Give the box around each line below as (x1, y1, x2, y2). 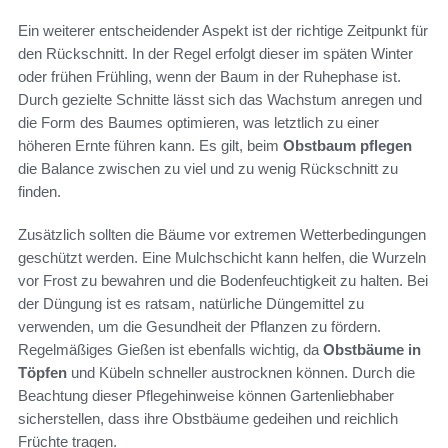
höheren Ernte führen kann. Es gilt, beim (18, 137, 283, 155)
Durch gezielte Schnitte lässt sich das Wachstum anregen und (18, 91, 422, 109)
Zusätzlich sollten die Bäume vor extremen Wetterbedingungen (18, 226, 426, 244)
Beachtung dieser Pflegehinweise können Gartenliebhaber (18, 387, 394, 405)
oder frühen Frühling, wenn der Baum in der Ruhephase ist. (18, 68, 401, 86)
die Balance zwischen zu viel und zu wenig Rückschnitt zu (18, 160, 398, 178)
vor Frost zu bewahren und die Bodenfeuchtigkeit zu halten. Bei (18, 272, 428, 290)
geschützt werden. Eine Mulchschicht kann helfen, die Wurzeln (18, 249, 426, 267)
